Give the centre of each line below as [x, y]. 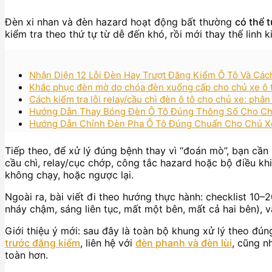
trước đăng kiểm [42, 243]
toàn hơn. [26, 255]
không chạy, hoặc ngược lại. [69, 175]
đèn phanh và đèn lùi [184, 243]
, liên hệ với [108, 243]
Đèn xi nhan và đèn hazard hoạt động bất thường [120, 22]
